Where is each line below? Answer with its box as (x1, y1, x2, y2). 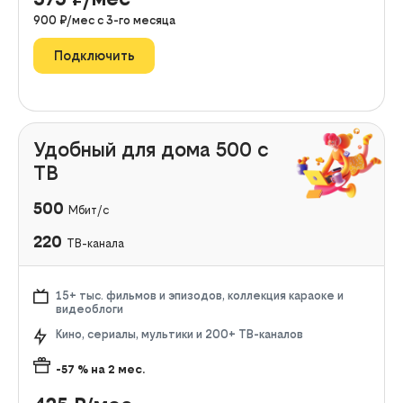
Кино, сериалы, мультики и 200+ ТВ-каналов (56, 327, 303, 341)
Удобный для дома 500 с (33, 137, 269, 161)
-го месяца (113, 13, 175, 27)
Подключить (53, 48, 135, 64)
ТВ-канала (67, 236, 124, 250)
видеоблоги (56, 301, 123, 316)
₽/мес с (59, 13, 106, 27)
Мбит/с (68, 202, 109, 217)
